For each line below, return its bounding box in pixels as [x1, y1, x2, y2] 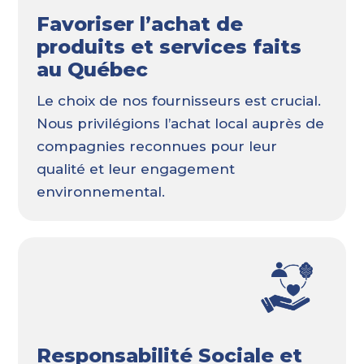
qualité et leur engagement [36, 160, 235, 177]
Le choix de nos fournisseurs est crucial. [36, 92, 321, 109]
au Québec [36, 57, 148, 81]
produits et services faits [36, 34, 301, 58]
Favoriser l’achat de [36, 11, 243, 36]
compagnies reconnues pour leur [36, 137, 277, 154]
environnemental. [36, 183, 165, 200]
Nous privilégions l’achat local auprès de [36, 115, 324, 132]
